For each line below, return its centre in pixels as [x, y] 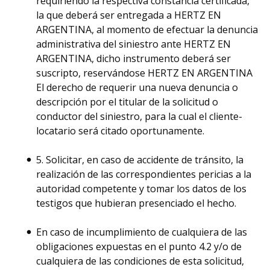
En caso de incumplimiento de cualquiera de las [142, 232]
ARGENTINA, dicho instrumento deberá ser [133, 58]
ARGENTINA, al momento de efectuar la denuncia [147, 30]
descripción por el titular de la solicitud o [127, 102]
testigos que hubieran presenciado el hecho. [136, 203]
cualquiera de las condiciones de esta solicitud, [140, 261]
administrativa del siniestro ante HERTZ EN [133, 44]
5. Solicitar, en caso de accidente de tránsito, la [140, 160]
